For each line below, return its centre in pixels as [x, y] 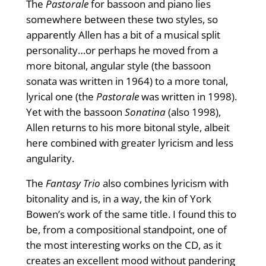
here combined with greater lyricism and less [129, 143]
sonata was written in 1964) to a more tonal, [127, 81]
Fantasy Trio [74, 183]
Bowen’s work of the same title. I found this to [131, 214]
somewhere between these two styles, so [122, 20]
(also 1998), [194, 112]
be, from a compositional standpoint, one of [126, 230]
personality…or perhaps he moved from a [122, 50]
